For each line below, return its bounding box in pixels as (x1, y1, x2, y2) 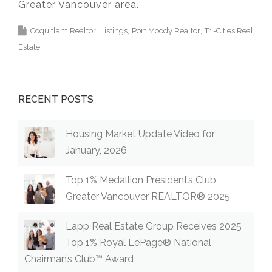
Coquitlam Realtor (30, 26, 96, 36)
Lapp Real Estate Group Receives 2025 (66, 220, 242, 233)
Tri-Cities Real (205, 26, 253, 36)
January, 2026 (66, 144, 127, 157)
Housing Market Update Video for (66, 128, 215, 140)
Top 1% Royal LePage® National (66, 237, 211, 249)
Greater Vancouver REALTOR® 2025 (66, 191, 230, 203)
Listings (100, 26, 127, 36)
